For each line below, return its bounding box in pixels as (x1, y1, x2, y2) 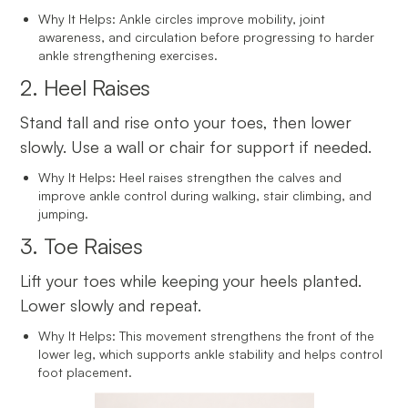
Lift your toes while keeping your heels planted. (20, 270, 362, 291)
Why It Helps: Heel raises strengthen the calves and (38, 168, 342, 185)
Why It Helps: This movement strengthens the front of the (38, 327, 375, 343)
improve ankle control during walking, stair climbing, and (38, 187, 372, 203)
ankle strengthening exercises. (38, 46, 219, 63)
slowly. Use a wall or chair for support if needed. (20, 136, 372, 157)
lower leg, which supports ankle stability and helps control (38, 345, 383, 362)
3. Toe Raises (20, 231, 143, 260)
